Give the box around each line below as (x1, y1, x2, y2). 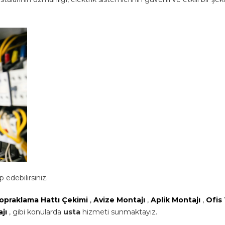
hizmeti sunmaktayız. (82, 207, 157, 216)
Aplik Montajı (151, 195, 202, 204)
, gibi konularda (9, 207, 63, 216)
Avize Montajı (93, 195, 147, 204)
